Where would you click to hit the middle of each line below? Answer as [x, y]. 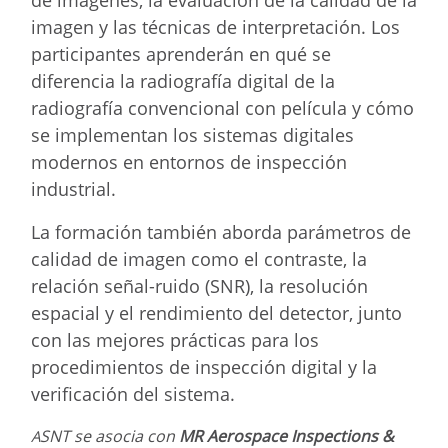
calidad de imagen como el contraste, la [199, 258]
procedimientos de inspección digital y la [204, 366]
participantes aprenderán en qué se [181, 53]
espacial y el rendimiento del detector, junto [216, 312]
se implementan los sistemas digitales [192, 134]
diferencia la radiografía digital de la [183, 80]
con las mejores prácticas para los [175, 339]
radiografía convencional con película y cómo [222, 107]
